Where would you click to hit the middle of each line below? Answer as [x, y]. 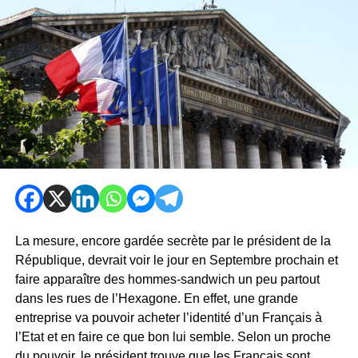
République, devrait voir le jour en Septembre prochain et [176, 261]
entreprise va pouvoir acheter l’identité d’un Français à [168, 318]
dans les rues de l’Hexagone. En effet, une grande [156, 299]
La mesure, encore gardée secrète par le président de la [173, 241]
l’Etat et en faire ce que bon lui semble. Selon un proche [173, 337]
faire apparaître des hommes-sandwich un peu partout [167, 280]
